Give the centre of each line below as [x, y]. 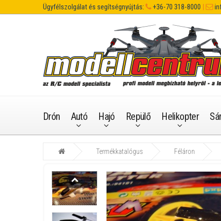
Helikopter [180, 116]
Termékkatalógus [120, 151]
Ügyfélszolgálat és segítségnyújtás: [93, 7]
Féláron [184, 151]
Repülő [138, 116]
